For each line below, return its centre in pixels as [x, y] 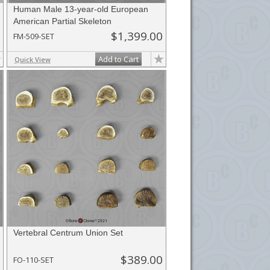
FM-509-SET [34, 36]
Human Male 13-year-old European [81, 9]
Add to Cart [118, 59]
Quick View [33, 59]
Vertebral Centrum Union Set [68, 233]
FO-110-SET [33, 260]
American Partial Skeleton [62, 21]
